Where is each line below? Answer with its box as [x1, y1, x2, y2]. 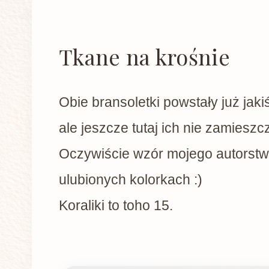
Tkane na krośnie [59, 42, 230, 71]
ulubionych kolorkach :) [59, 172, 202, 188]
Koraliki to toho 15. [59, 198, 173, 214]
